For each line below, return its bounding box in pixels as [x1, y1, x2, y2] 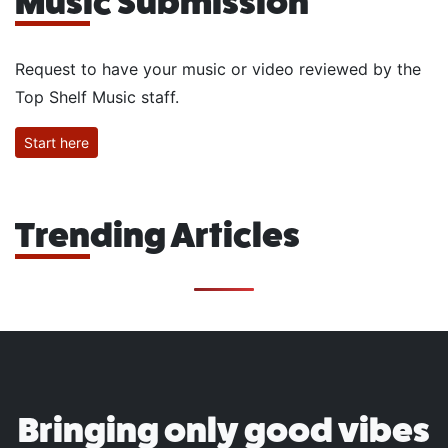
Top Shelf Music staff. [15, 86, 179, 107]
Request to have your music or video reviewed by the [15, 58, 421, 79]
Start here [24, 134, 89, 152]
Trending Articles [15, 215, 300, 256]
